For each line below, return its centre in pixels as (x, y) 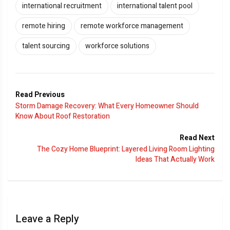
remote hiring (44, 26)
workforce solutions (117, 46)
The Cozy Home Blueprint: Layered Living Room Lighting (126, 149)
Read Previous (40, 95)
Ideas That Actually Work (175, 160)
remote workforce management (132, 26)
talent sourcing (46, 46)
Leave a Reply (47, 219)
